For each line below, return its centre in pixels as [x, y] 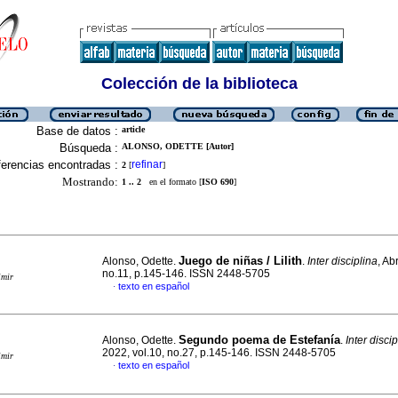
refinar [147, 164]
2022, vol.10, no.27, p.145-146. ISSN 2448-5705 [219, 353]
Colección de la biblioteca [199, 84]
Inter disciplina [342, 261]
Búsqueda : [89, 148]
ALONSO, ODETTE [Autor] [178, 146]
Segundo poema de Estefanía [259, 340]
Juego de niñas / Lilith [240, 261]
